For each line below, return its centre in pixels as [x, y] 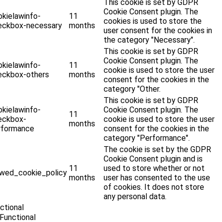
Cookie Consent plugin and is [153, 159]
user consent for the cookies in [158, 31]
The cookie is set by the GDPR [158, 150]
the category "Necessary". [149, 40]
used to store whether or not [154, 168]
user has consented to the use [157, 178]
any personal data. [135, 197]
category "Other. [132, 89]
